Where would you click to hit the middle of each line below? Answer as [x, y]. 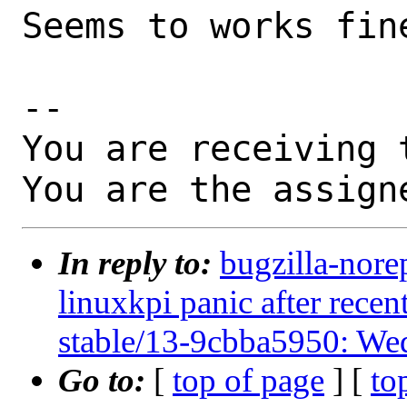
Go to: [106, 381]
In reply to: [139, 263]
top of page [248, 381]
